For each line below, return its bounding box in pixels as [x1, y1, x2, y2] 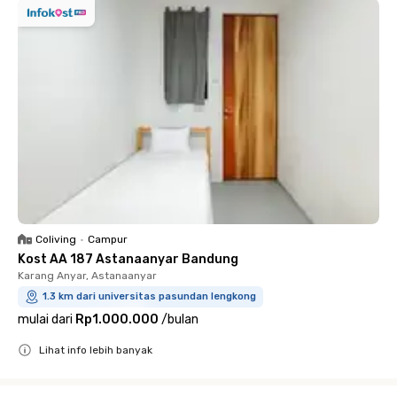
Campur [88, 233, 128, 245]
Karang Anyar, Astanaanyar [18, 269, 157, 282]
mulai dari [18, 312, 73, 327]
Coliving [35, 233, 76, 245]
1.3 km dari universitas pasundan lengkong [43, 291, 256, 302]
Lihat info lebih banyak [39, 344, 152, 356]
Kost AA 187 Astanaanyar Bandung [18, 252, 238, 267]
